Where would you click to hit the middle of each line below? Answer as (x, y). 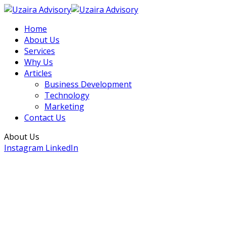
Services (40, 51)
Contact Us (45, 118)
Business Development (88, 84)
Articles (38, 73)
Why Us (39, 62)
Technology (67, 95)
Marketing (64, 106)
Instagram (24, 148)
